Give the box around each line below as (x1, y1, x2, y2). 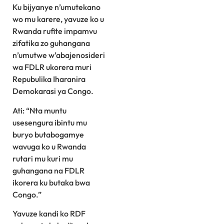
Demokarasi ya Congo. (12, 86, 93, 96)
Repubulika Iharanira (12, 74, 85, 84)
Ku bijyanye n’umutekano (12, 2, 100, 12)
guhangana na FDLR (12, 165, 84, 175)
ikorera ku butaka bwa (12, 177, 90, 187)
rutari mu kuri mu (12, 153, 73, 163)
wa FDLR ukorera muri (12, 62, 91, 72)
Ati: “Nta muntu (12, 105, 66, 115)
